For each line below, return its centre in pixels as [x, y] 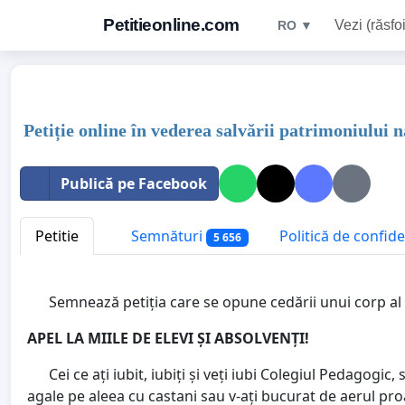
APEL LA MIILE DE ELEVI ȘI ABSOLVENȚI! [168, 339]
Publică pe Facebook [134, 184]
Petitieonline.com [171, 25]
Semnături [167, 236]
